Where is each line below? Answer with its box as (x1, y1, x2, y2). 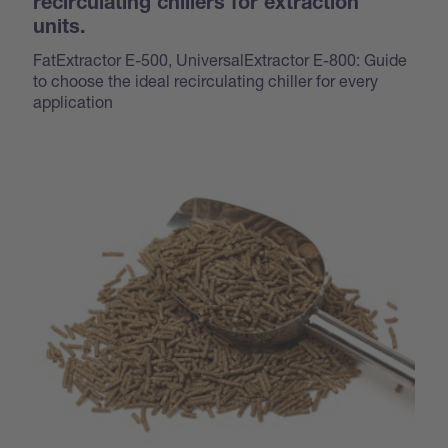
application (33, 91, 114, 111)
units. (33, 18, 87, 39)
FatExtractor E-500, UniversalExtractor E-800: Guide (33, 49, 408, 69)
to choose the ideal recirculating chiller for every (33, 70, 379, 90)
